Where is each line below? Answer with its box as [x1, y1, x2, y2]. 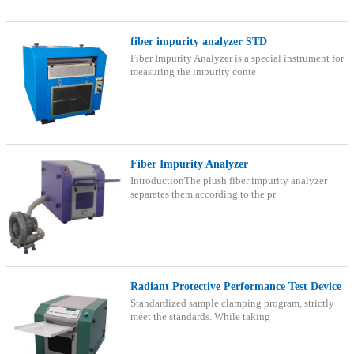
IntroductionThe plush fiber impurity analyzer [130, 175, 327, 187]
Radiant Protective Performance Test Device [130, 280, 341, 292]
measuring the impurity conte [130, 66, 256, 78]
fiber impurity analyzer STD [130, 35, 267, 47]
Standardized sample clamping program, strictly [130, 298, 334, 310]
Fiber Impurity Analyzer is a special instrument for [130, 53, 344, 65]
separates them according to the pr [130, 189, 276, 201]
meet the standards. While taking [130, 311, 270, 323]
